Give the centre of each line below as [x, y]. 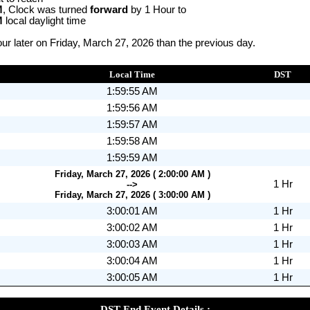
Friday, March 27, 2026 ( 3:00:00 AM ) [132, 194]
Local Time [132, 74]
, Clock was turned [46, 9]
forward [109, 9]
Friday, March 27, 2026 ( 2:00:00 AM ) [132, 174]
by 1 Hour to [157, 9]
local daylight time [44, 20]
